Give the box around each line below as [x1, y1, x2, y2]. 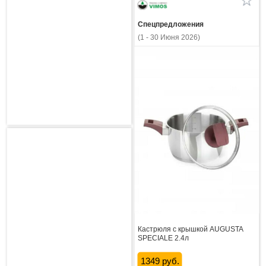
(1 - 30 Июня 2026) [137, 33, 200, 42]
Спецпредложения [137, 20, 204, 29]
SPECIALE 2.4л [137, 233, 189, 242]
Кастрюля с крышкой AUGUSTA [137, 224, 243, 233]
